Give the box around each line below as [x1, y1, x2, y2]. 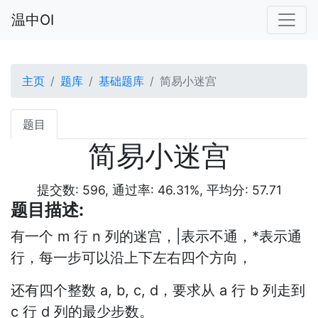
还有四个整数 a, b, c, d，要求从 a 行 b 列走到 [11, 282, 305, 299]
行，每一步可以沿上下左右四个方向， [11, 249, 252, 266]
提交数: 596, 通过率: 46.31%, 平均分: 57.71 [36, 182, 282, 197]
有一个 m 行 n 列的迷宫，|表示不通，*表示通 [11, 228, 302, 245]
